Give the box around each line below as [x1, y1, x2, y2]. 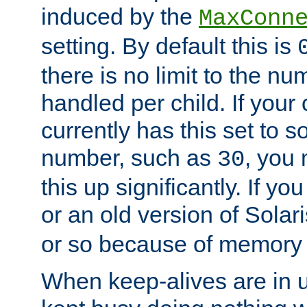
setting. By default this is [41, 33, 297, 60]
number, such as [41, 145, 217, 171]
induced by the [41, 3, 199, 30]
